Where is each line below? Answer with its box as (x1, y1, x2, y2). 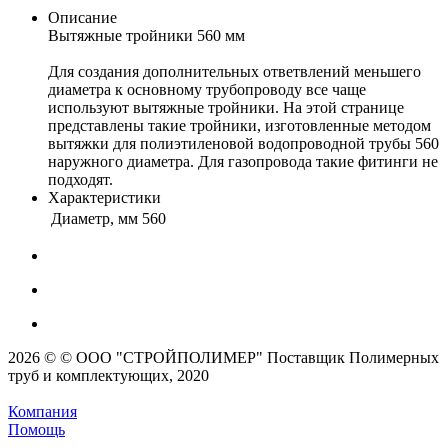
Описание (48, 8, 117, 26)
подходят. (48, 170, 113, 188)
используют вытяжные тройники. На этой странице (48, 98, 404, 116)
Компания (8, 402, 77, 420)
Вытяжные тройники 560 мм (48, 26, 245, 44)
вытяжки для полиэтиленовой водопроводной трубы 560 (48, 134, 439, 152)
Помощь (8, 420, 65, 438)
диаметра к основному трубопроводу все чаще (48, 80, 366, 98)
